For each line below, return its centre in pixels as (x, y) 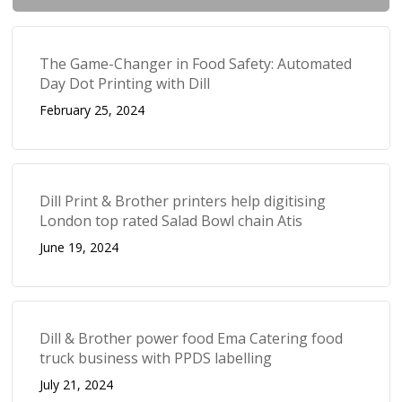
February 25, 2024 (92, 109)
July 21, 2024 (77, 384)
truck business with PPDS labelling (156, 358)
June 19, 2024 (79, 247)
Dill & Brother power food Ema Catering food (192, 338)
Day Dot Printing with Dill (125, 83)
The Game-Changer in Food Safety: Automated (196, 63)
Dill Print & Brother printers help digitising (183, 201)
